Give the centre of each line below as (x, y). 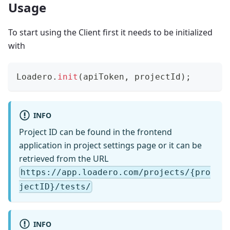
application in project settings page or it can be (110, 145)
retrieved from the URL (64, 158)
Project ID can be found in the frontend (95, 132)
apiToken (104, 77)
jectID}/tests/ (55, 186)
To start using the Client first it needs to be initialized (110, 33)
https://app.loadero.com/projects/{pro (116, 172)
